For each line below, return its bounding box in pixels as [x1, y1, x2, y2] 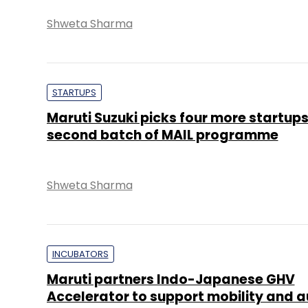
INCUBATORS [52, 247, 109, 261]
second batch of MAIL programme [46, 126, 278, 144]
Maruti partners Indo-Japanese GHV [46, 270, 295, 289]
